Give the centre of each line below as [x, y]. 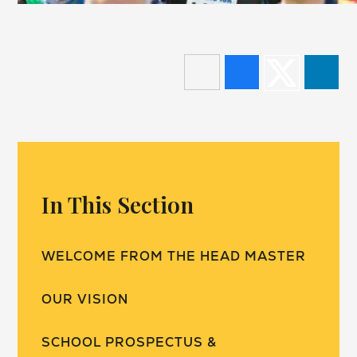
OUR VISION [85, 300]
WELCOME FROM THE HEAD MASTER [174, 257]
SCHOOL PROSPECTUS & [129, 343]
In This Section [118, 205]
